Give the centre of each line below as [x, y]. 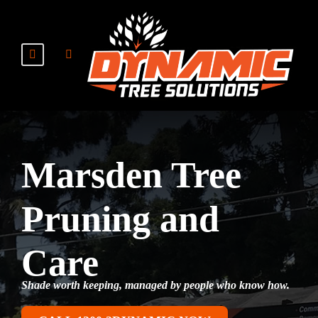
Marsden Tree [131, 175]
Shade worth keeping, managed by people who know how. [155, 285]
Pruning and [120, 219]
